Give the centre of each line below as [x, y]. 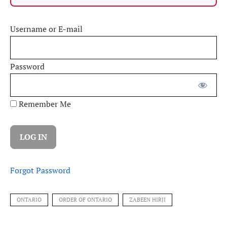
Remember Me [44, 104]
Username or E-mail [46, 29]
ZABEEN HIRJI [147, 199]
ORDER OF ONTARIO [85, 199]
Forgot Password [40, 170]
